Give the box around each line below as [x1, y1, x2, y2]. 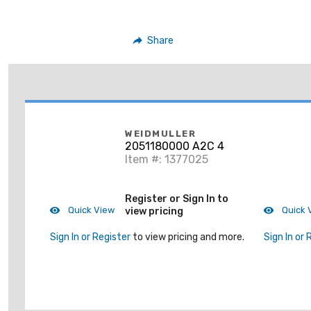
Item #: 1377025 [125, 153, 208, 167]
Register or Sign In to [125, 192, 228, 205]
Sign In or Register [50, 231, 131, 243]
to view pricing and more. [131, 231, 244, 243]
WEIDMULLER [125, 128, 196, 140]
